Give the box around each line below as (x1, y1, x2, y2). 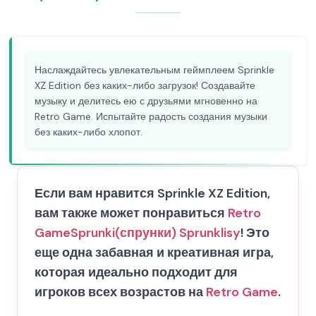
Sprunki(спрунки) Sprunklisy (71, 224, 241, 241)
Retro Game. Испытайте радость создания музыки (35, 110, 267, 123)
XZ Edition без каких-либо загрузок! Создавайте (35, 79, 255, 92)
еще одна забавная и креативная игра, (35, 244, 274, 261)
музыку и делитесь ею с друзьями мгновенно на (35, 95, 257, 107)
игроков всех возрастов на (35, 284, 206, 300)
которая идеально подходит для (35, 264, 238, 281)
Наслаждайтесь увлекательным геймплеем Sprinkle (35, 63, 274, 76)
